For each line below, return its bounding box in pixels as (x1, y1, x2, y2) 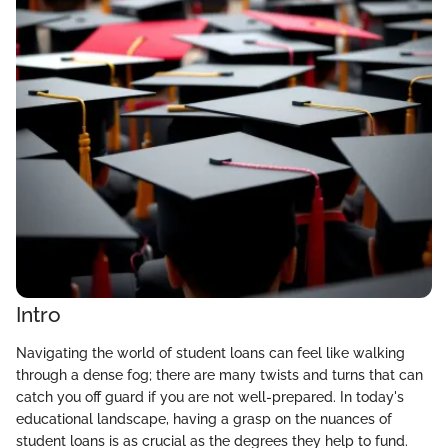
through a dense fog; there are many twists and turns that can (16, 366, 423, 383)
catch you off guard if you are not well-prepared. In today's (16, 388, 404, 405)
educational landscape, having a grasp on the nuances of (16, 410, 392, 427)
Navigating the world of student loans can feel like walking (16, 344, 405, 361)
